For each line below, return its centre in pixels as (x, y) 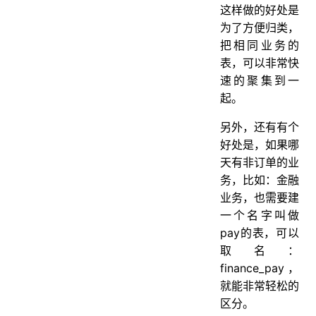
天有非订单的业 (260, 162)
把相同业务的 (260, 45)
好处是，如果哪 (260, 144)
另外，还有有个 (260, 127)
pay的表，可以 (260, 232)
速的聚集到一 (260, 80)
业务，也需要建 (260, 197)
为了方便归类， (260, 27)
